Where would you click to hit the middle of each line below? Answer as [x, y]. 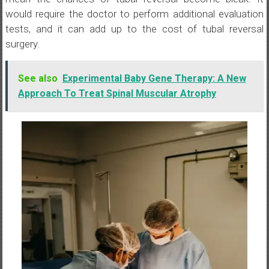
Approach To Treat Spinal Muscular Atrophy [117, 93]
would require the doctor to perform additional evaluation [134, 14]
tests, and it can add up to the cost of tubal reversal [134, 29]
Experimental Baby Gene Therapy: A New [154, 78]
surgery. [22, 44]
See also [38, 78]
